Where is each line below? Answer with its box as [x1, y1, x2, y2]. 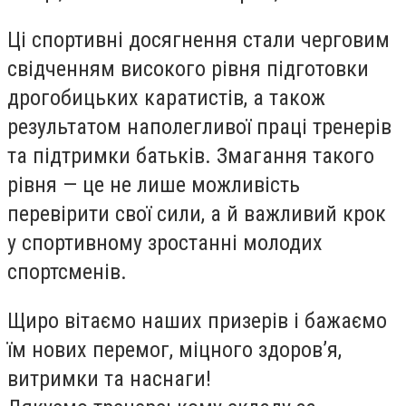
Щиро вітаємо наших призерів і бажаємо [7, 307, 387, 333]
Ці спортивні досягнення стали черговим [7, 27, 390, 53]
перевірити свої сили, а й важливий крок [7, 201, 386, 227]
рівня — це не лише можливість [7, 172, 300, 198]
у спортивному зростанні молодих [7, 230, 323, 256]
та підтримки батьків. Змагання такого [7, 143, 374, 169]
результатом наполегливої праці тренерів [7, 114, 391, 140]
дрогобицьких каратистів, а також [7, 85, 325, 111]
